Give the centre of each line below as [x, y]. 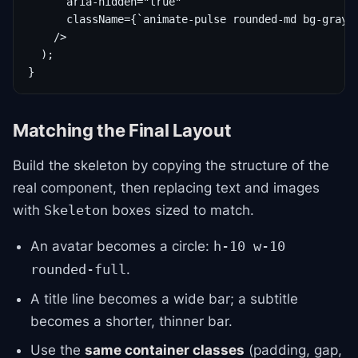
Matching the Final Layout [122, 130]
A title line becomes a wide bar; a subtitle [164, 299]
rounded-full [78, 270]
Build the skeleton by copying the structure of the [171, 165]
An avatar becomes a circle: [122, 246]
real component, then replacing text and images [166, 188]
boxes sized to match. [181, 210]
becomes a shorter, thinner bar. [131, 321]
